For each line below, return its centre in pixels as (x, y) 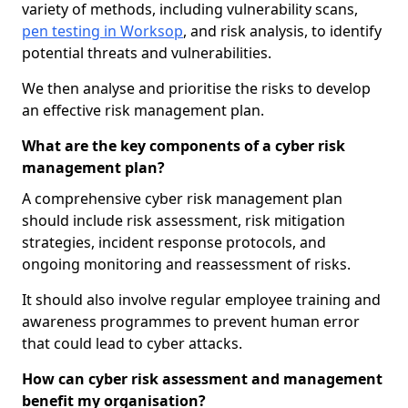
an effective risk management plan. (143, 110)
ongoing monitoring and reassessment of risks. (186, 264)
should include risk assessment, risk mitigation (184, 220)
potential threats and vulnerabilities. (147, 53)
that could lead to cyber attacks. (132, 343)
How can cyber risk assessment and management (202, 379)
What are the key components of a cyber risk (184, 146)
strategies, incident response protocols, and (174, 242)
